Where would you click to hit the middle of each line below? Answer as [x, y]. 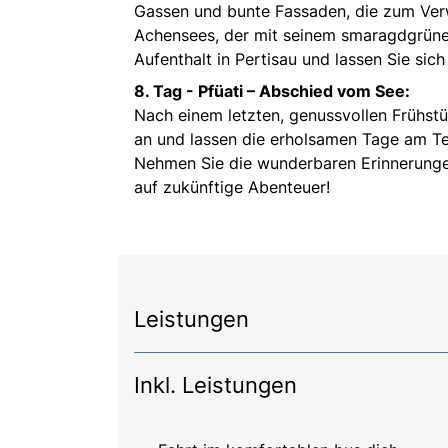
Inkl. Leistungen [215, 385]
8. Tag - [166, 91]
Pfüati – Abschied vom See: [304, 91]
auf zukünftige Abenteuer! [232, 187]
